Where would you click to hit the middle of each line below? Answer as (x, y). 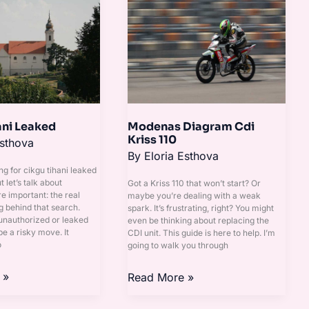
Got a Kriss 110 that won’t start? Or (195, 183)
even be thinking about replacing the (199, 221)
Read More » (161, 278)
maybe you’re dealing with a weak (195, 196)
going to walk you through (178, 246)
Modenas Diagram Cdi (191, 126)
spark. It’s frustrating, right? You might (201, 208)
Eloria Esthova (182, 156)
